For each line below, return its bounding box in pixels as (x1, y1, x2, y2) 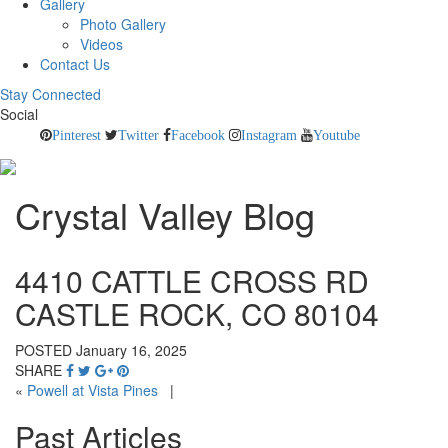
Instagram (241, 128, 297, 143)
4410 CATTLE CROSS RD (15, 258, 369, 302)
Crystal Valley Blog (15, 188, 315, 240)
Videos (80, 34, 123, 55)
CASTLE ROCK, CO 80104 (15, 291, 379, 335)
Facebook (171, 128, 225, 143)
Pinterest (52, 128, 101, 143)
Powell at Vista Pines (27, 379, 158, 400)
